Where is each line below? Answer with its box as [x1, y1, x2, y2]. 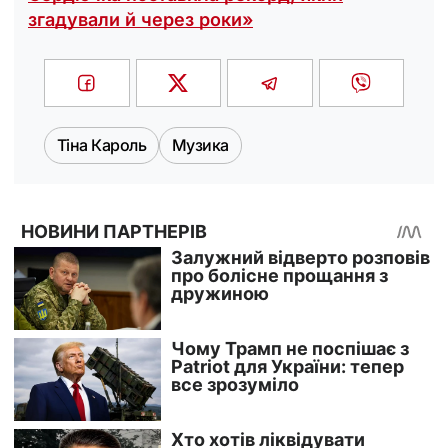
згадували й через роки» [28, 8, 253, 30]
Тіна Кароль [57, 134, 146, 155]
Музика [171, 134, 229, 155]
